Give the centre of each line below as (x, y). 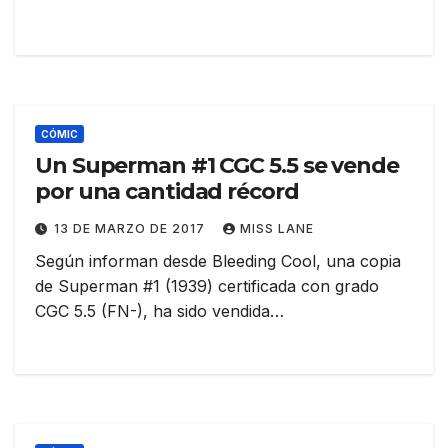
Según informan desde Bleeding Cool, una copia (218, 261)
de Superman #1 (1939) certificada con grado (207, 286)
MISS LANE (277, 229)
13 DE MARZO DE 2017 (131, 229)
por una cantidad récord (167, 192)
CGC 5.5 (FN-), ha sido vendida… (159, 311)
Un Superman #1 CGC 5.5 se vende (217, 166)
